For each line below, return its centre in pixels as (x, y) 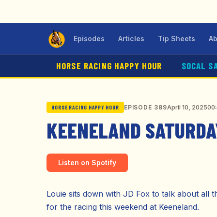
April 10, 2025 (187, 107)
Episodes (89, 39)
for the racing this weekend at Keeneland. (123, 207)
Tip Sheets (177, 39)
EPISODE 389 (146, 107)
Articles (131, 39)
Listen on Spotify (87, 163)
